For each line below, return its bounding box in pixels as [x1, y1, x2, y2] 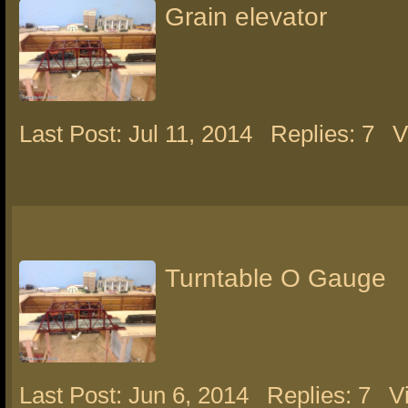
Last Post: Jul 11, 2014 [19, 120, 252, 148]
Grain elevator [165, 3, 327, 31]
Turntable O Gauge [165, 264, 386, 292]
